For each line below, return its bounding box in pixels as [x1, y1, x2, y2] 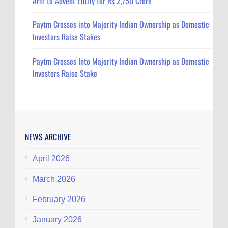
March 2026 [33, 174, 75, 183]
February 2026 [33, 194, 85, 204]
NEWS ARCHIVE [25, 130, 71, 143]
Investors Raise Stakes [33, 31, 100, 43]
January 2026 [33, 215, 82, 224]
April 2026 [33, 154, 70, 163]
